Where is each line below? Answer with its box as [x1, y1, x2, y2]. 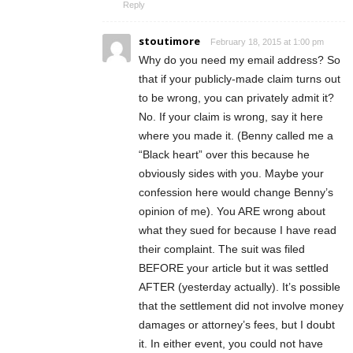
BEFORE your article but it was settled [139, 262, 329, 275]
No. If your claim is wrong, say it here [139, 110, 323, 124]
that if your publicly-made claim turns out [139, 72, 340, 86]
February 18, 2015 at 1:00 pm [210, 37, 324, 47]
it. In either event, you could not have [139, 337, 323, 351]
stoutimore [139, 34, 200, 49]
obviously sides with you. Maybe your [139, 167, 324, 180]
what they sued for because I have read [139, 224, 336, 237]
